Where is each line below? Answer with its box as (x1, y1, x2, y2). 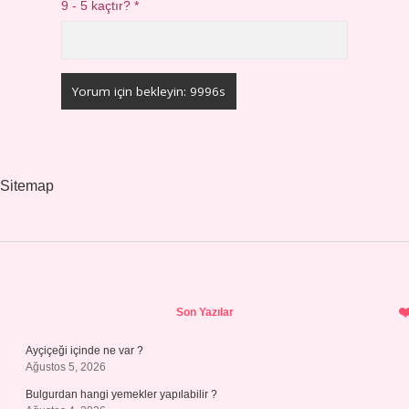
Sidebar (25, 288, 150, 325)
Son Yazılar (175, 306, 234, 319)
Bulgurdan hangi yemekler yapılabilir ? (26, 388, 217, 401)
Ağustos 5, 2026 (26, 361, 106, 373)
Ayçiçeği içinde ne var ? (26, 344, 143, 357)
